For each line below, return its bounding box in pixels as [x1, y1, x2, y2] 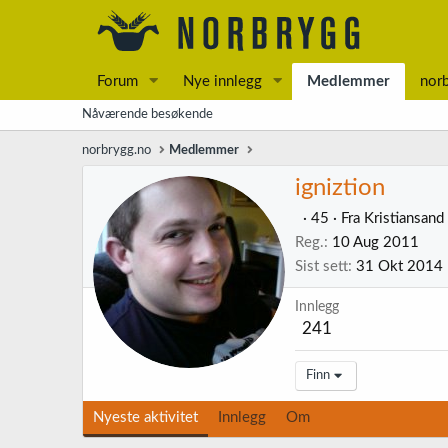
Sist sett [295, 259, 348, 275]
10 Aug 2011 [332, 235, 419, 251]
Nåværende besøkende [82, 108, 213, 121]
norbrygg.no [82, 144, 151, 157]
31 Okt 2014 [356, 259, 443, 275]
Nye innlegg [182, 74, 262, 89]
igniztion [295, 176, 385, 201]
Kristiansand [364, 211, 444, 227]
